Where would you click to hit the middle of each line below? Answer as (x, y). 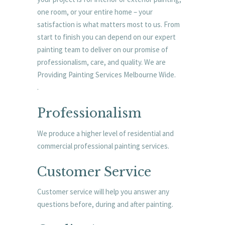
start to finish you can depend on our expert (106, 37)
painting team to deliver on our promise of (103, 50)
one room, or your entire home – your (95, 12)
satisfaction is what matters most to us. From (108, 25)
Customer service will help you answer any (103, 192)
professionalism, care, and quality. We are (101, 62)
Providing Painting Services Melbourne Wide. (106, 75)
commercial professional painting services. (103, 146)
